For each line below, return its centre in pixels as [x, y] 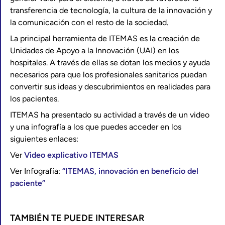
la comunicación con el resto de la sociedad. [89, 22]
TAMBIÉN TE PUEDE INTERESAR [77, 218]
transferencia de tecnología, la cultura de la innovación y [111, 10]
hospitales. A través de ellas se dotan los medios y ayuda [110, 63]
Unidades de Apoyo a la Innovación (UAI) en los [94, 50]
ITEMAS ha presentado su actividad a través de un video [110, 115]
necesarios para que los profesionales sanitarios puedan [108, 75]
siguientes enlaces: [44, 139]
